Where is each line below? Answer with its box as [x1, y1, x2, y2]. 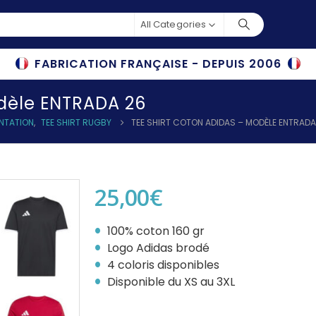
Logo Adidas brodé [107, 240, 209, 256]
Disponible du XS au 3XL [107, 274, 235, 290]
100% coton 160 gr [107, 223, 205, 239]
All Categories [140, 17, 206, 31]
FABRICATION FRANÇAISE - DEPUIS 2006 [35, 56, 281, 72]
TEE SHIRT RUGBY [41, 116, 111, 128]
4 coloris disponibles [107, 257, 219, 273]
